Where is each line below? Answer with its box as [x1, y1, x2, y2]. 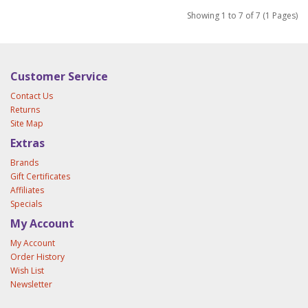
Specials [10, 198, 42, 210]
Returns [10, 104, 40, 115]
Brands [10, 157, 38, 168]
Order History [10, 251, 65, 263]
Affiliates [10, 184, 44, 196]
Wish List [10, 265, 44, 276]
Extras [10, 135, 45, 151]
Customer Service [10, 69, 108, 84]
